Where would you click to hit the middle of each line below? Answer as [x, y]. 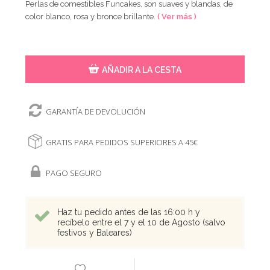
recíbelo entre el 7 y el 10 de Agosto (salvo [142, 222]
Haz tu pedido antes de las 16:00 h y [129, 212]
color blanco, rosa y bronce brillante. [92, 16]
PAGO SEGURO [74, 173]
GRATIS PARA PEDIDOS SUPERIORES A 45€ [122, 142]
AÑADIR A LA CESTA [141, 70]
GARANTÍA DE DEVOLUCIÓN [96, 111]
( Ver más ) [177, 16]
